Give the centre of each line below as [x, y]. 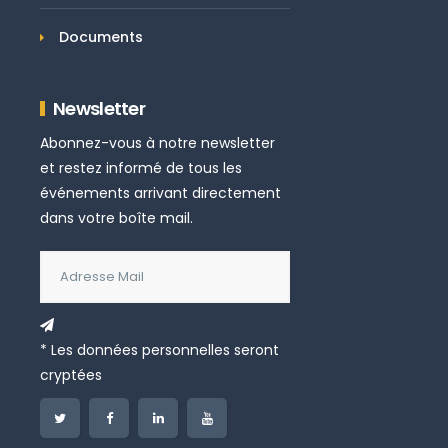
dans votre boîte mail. [116, 217]
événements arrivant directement [160, 192]
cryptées [71, 374]
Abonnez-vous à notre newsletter [157, 142]
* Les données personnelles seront [159, 349]
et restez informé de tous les [141, 167]
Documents [101, 36]
